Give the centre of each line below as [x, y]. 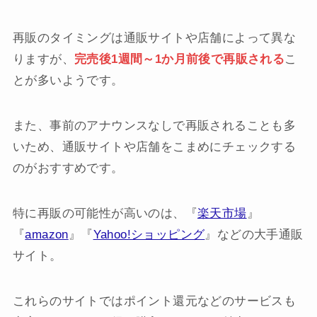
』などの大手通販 [254, 234]
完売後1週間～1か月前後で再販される [179, 59]
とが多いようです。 [68, 80]
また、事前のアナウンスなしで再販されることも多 [154, 125]
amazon [47, 234]
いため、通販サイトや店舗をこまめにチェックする [154, 146]
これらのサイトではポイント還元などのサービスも [154, 301]
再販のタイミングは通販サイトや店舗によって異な [154, 38]
